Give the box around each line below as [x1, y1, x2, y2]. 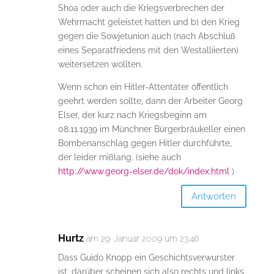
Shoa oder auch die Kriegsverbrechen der [57, 3, 224, 13]
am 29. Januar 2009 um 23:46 [86, 234, 199, 244]
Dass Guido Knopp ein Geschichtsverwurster [57, 253, 235, 263]
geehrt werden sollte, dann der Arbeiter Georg [57, 96, 243, 106]
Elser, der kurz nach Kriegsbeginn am [57, 110, 207, 120]
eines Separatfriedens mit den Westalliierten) [57, 45, 239, 56]
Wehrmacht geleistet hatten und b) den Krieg [57, 17, 240, 28]
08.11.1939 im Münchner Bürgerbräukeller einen [57, 124, 245, 135]
